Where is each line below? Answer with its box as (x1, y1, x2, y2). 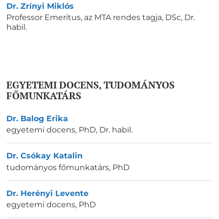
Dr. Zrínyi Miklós (6, 1, 74, 11)
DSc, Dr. (165, 13, 195, 22)
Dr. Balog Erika (6, 114, 68, 124)
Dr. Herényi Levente (6, 188, 88, 198)
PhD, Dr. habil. (79, 125, 132, 135)
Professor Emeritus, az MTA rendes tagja (6, 13, 162, 22)
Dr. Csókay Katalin (6, 151, 83, 161)
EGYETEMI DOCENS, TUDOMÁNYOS (6, 78, 175, 92)
